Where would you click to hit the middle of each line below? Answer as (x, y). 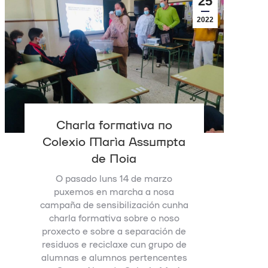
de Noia (114, 157)
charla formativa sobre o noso (114, 217)
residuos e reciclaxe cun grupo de (114, 244)
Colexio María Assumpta (114, 140)
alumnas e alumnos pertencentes (114, 257)
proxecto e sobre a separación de (114, 231)
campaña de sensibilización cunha (114, 204)
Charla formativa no (114, 124)
